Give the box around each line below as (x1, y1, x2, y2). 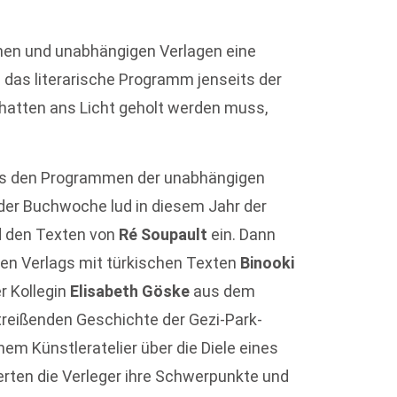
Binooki (240, 253, 295, 272)
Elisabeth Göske (70, 281, 191, 300)
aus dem (190, 281, 256, 300)
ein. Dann (207, 224, 276, 244)
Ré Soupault (119, 224, 208, 244)
